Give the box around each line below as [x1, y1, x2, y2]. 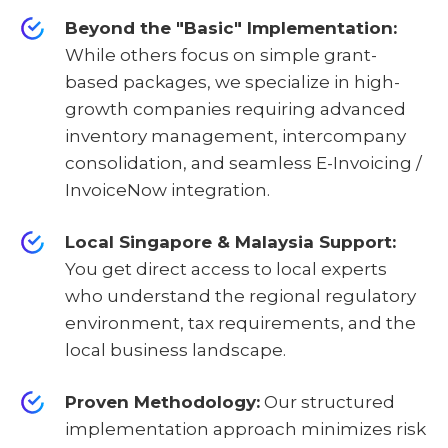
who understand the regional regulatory [65, 285, 416, 306]
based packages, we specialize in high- [65, 71, 400, 92]
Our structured [260, 391, 395, 412]
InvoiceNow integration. [65, 179, 270, 200]
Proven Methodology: [65, 391, 260, 412]
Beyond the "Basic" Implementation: [65, 17, 397, 38]
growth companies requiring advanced [65, 98, 406, 119]
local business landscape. [65, 339, 286, 360]
